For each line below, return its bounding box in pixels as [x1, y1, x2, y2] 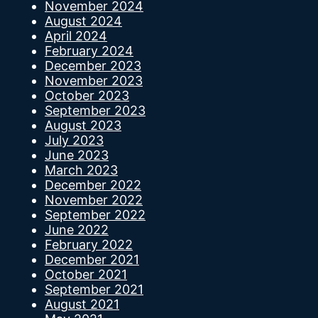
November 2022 [45, 192, 143, 208]
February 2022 [45, 237, 133, 253]
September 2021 [45, 282, 143, 297]
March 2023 [45, 163, 118, 178]
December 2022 [45, 177, 141, 193]
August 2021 [45, 297, 119, 312]
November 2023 [45, 73, 143, 89]
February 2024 [45, 43, 133, 59]
